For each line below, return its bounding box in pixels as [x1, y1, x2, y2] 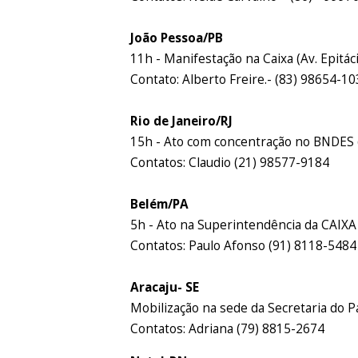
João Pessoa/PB [130, 29, 224, 46]
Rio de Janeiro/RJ [130, 112, 233, 129]
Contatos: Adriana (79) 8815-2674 [130, 320, 325, 337]
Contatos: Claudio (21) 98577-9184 [130, 153, 330, 171]
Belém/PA [130, 195, 189, 213]
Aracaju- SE [130, 278, 200, 296]
